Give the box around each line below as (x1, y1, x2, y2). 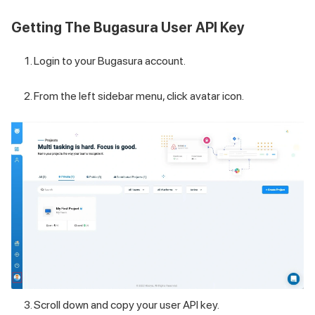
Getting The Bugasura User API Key (11, 18, 245, 36)
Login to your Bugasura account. (34, 53, 186, 67)
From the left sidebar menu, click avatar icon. (34, 89, 244, 103)
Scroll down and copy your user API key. (34, 298, 219, 312)
